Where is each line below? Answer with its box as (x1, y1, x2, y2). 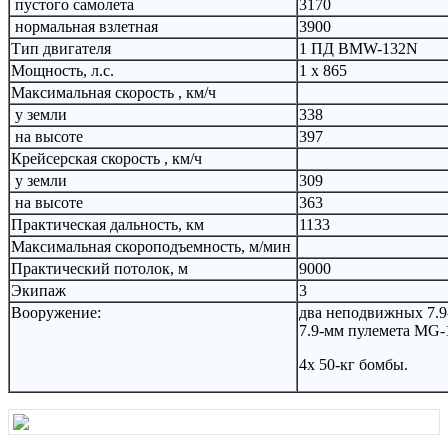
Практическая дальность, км (11, 215, 204, 233)
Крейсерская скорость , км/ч (11, 149, 202, 167)
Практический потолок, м (11, 259, 188, 277)
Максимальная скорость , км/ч (11, 83, 216, 101)
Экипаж (11, 281, 66, 299)
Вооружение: (11, 303, 101, 321)
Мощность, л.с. (11, 61, 114, 79)
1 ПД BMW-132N (299, 39, 418, 57)
